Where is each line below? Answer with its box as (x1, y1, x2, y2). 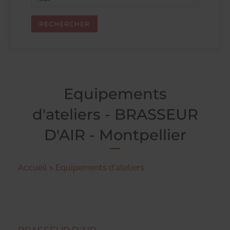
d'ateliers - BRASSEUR (32, 105, 198, 124)
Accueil (18, 163, 47, 173)
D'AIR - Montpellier (44, 126, 186, 144)
